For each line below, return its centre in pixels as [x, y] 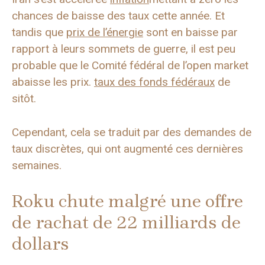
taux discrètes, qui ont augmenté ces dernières [127, 148]
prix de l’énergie [105, 33]
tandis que [39, 33]
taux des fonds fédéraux [154, 82]
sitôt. [24, 99]
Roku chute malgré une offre [127, 201]
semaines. [37, 165]
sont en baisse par [190, 33]
